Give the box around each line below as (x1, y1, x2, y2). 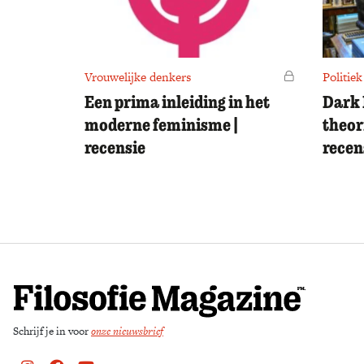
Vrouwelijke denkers (84, 68, 191, 85)
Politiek (323, 68, 362, 85)
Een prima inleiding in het (84, 90, 270, 113)
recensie (84, 136, 145, 158)
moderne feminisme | (84, 113, 238, 136)
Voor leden (293, 68, 343, 82)
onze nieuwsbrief (91, 323, 163, 339)
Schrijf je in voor (13, 323, 91, 339)
